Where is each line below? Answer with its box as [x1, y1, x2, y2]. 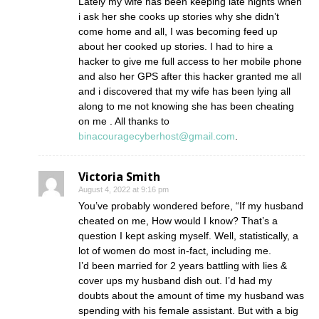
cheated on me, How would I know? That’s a [78, 215, 278, 227]
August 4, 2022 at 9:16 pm [78, 185, 169, 194]
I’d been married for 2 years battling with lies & [78, 260, 287, 272]
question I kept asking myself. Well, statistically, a [78, 230, 298, 242]
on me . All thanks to [78, 115, 169, 127]
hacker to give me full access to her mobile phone [78, 56, 302, 68]
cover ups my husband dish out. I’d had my [78, 275, 272, 287]
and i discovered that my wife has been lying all [78, 85, 291, 98]
